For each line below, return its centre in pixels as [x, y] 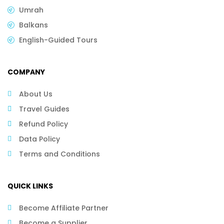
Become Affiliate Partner [63, 208]
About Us [35, 94]
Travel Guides [44, 109]
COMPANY [26, 72]
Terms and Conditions [59, 154]
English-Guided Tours [58, 40]
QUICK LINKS [30, 186]
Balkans [33, 25]
